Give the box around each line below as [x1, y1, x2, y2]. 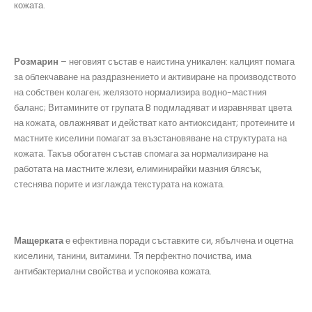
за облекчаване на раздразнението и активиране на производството [14, 70, 296, 84]
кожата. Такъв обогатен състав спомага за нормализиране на [14, 147, 268, 161]
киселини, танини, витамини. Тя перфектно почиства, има [14, 249, 251, 263]
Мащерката [14, 234, 63, 248]
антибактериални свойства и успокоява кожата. [14, 265, 212, 279]
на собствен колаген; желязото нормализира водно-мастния [14, 86, 267, 100]
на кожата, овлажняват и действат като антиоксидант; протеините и [14, 116, 295, 130]
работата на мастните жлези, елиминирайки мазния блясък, [14, 162, 262, 176]
